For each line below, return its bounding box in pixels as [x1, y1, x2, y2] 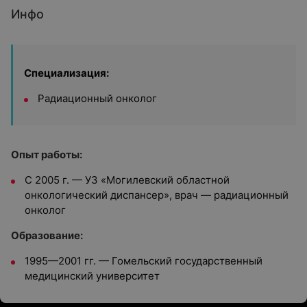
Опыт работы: [11, 148, 82, 161]
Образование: [11, 229, 83, 242]
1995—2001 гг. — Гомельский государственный [25, 254, 262, 267]
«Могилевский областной [101, 173, 230, 186]
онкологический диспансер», [25, 188, 172, 201]
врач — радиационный [172, 188, 288, 201]
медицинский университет [25, 269, 160, 282]
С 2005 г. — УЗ [25, 173, 101, 186]
